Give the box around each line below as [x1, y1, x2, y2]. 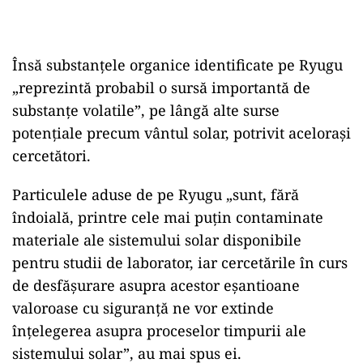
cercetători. [12, 146, 91, 165]
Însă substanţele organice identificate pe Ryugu [12, 55, 343, 75]
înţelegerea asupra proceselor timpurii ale [12, 321, 306, 340]
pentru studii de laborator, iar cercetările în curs [12, 253, 348, 272]
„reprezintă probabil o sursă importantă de [12, 78, 310, 97]
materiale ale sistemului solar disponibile [12, 230, 301, 250]
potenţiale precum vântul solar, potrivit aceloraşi [12, 123, 351, 143]
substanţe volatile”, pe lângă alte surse [12, 100, 280, 120]
